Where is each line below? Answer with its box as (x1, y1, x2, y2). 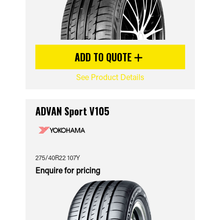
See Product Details (76, 72, 144, 82)
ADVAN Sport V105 (35, 104, 110, 118)
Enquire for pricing (35, 165, 100, 175)
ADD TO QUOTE (75, 50, 134, 64)
